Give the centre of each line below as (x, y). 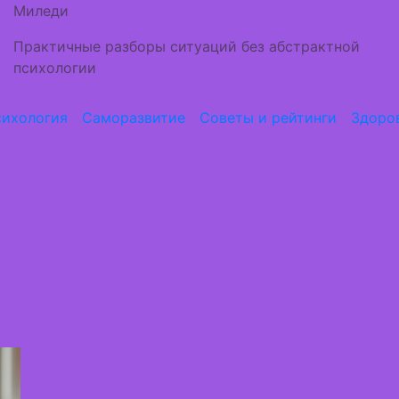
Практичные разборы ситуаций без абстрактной (187, 46)
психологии (55, 68)
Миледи (41, 11)
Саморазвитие (133, 118)
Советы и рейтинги (268, 118)
